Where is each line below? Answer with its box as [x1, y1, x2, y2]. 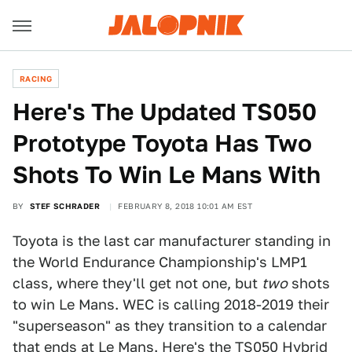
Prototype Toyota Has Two [13, 129, 312, 157]
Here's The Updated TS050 [13, 97, 317, 126]
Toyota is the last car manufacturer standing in [13, 233, 331, 249]
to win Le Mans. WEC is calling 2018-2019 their [13, 296, 329, 313]
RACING [20, 74, 53, 83]
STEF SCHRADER [29, 201, 101, 211]
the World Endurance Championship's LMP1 [13, 254, 307, 270]
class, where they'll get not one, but [13, 275, 262, 291]
